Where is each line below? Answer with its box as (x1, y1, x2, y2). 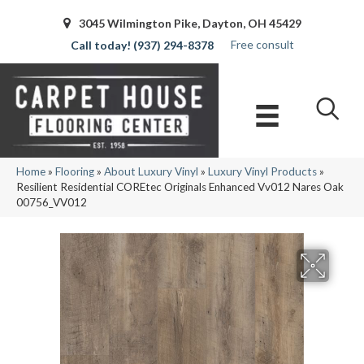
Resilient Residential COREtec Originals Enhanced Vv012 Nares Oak (16, 180, 344, 194)
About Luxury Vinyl (104, 165, 198, 179)
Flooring (55, 165, 94, 179)
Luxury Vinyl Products (208, 165, 317, 179)
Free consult (231, 37, 294, 51)
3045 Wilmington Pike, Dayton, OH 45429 (78, 16, 301, 30)
